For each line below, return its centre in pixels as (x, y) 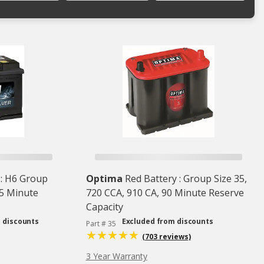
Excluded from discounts (167, 222)
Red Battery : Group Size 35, (186, 179)
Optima (104, 179)
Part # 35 (101, 224)
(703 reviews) (166, 237)
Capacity (104, 207)
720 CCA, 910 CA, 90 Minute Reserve (165, 193)
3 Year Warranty (116, 256)
